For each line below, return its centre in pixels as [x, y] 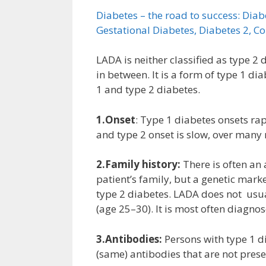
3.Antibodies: [129, 239]
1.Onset [116, 119]
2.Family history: [138, 164]
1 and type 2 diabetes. [148, 90]
